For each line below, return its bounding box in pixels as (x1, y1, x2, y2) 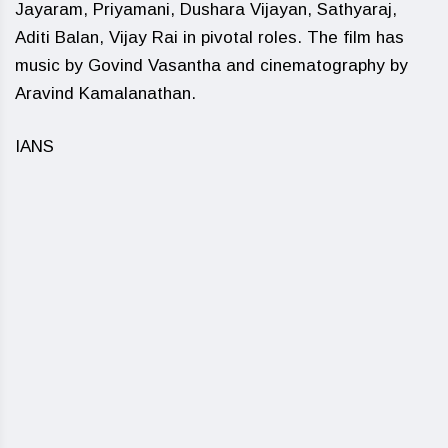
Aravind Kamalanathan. (15, 84, 196, 104)
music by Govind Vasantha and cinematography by (15, 56, 408, 76)
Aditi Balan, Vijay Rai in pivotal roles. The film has (15, 28, 404, 48)
